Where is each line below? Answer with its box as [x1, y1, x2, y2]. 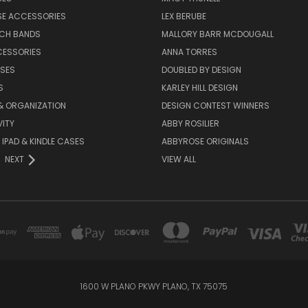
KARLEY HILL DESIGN [161, 82, 238, 94]
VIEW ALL [161, 153, 196, 166]
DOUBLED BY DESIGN [161, 64, 241, 76]
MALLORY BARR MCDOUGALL [161, 28, 274, 41]
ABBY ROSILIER [161, 118, 219, 130]
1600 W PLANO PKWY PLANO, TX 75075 [80, 280, 228, 293]
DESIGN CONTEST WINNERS [161, 100, 269, 112]
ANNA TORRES [161, 46, 217, 58]
